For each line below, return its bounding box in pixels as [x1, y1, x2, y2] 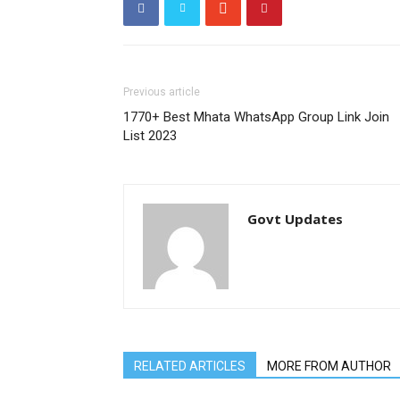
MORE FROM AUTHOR [267, 359, 391, 373]
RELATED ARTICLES [134, 359, 246, 373]
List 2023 [123, 128, 177, 144]
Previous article [123, 86, 200, 98]
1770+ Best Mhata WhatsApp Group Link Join [123, 109, 389, 125]
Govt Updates [247, 210, 343, 228]
